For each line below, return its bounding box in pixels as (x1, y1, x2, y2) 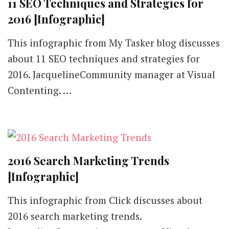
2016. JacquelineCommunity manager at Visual (8, 68, 215, 81)
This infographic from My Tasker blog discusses (8, 36, 220, 49)
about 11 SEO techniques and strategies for (8, 52, 200, 65)
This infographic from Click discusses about (8, 194, 202, 207)
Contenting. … (8, 84, 72, 97)
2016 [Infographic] (8, 11, 105, 27)
